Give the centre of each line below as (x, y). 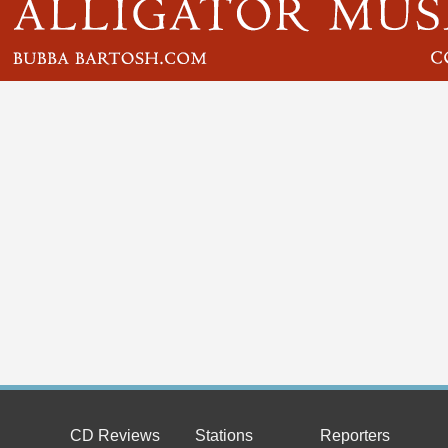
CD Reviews (114, 435)
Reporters (354, 435)
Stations (223, 435)
